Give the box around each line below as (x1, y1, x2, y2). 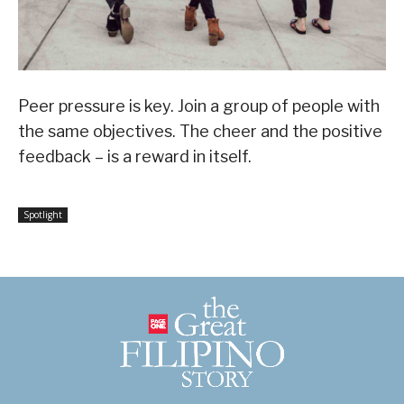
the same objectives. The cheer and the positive (18, 122, 382, 142)
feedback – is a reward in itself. (18, 147, 252, 167)
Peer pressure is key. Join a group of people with (18, 96, 380, 116)
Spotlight (23, 208, 62, 222)
